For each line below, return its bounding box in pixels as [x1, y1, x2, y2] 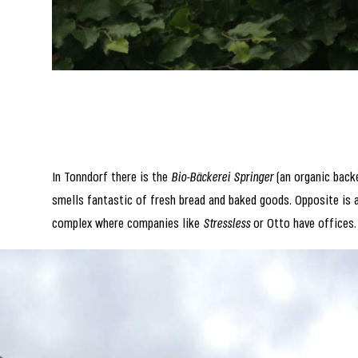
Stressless [203, 218, 251, 231]
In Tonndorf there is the [52, 172, 172, 185]
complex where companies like [52, 218, 204, 231]
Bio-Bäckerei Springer [171, 172, 274, 185]
